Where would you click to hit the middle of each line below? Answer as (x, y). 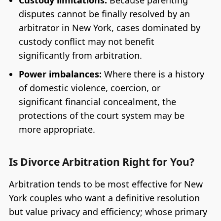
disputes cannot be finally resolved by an (104, 14)
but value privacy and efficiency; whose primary (108, 211)
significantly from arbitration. (80, 55)
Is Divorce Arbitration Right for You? (101, 162)
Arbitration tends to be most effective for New (106, 184)
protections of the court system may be (101, 115)
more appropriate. (57, 129)
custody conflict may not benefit (86, 41)
